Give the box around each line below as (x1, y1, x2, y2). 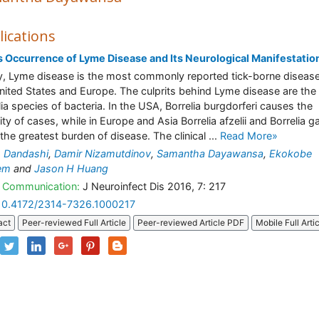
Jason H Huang (34, 162, 108, 174)
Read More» (220, 130, 278, 142)
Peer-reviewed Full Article (22, 217, 126, 229)
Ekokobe (269, 147, 312, 159)
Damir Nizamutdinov (54, 147, 151, 159)
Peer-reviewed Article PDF (137, 217, 244, 229)
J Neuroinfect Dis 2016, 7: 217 (80, 180, 226, 192)
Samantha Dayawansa (157, 147, 263, 159)
